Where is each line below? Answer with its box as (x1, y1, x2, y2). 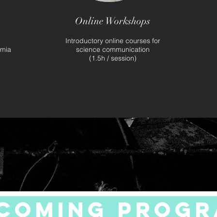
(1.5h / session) (89, 54, 137, 62)
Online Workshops (75, 15, 150, 27)
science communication (76, 45, 150, 54)
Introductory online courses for (65, 36, 160, 45)
